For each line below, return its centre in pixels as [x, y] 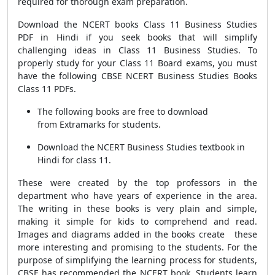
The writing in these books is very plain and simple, [137, 208]
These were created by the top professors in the [137, 183]
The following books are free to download [123, 111]
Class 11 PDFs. [47, 89]
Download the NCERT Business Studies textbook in [141, 147]
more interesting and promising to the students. [121, 247]
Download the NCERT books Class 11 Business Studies [137, 24]
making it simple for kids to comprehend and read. [137, 221]
